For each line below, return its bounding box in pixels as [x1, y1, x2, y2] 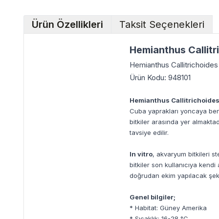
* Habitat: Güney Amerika [130, 204, 207, 212]
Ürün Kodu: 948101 [130, 73, 191, 82]
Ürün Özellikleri [32, 19, 103, 30]
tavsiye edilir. [130, 129, 169, 136]
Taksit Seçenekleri [119, 19, 204, 30]
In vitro [130, 150, 153, 158]
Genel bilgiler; [130, 193, 175, 201]
